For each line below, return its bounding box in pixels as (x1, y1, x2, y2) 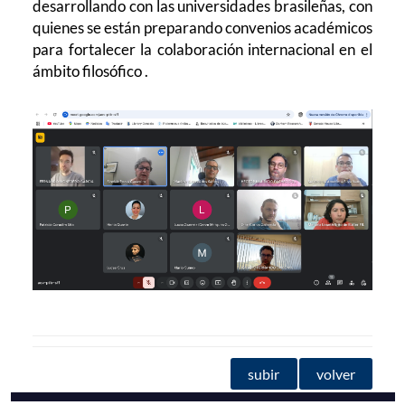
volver (316, 365, 355, 383)
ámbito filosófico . (33, 61, 149, 81)
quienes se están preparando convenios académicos (33, 18, 372, 38)
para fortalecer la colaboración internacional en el (33, 40, 372, 60)
